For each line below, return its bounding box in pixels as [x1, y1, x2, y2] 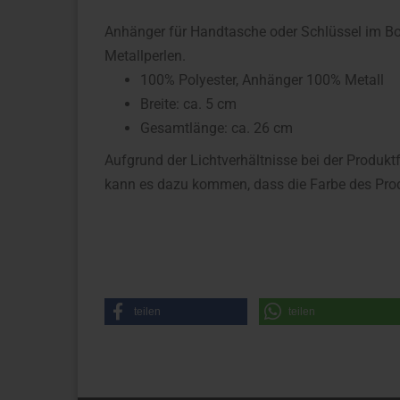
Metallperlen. [104, 47, 186, 64]
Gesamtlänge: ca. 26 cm [140, 120, 293, 137]
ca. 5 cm [183, 96, 237, 112]
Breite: [140, 96, 179, 112]
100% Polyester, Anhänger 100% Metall [140, 71, 384, 88]
